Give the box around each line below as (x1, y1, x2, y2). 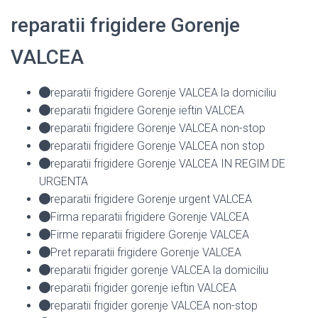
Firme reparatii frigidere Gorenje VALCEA (50, 227, 249, 241)
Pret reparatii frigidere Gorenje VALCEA (50, 245, 241, 259)
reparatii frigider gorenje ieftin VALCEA (50, 280, 236, 295)
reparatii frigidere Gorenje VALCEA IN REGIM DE (50, 156, 285, 170)
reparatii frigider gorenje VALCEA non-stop (50, 298, 258, 312)
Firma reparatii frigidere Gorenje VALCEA (50, 209, 249, 224)
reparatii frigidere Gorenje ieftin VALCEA (50, 103, 244, 117)
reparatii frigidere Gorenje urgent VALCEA (50, 192, 252, 206)
